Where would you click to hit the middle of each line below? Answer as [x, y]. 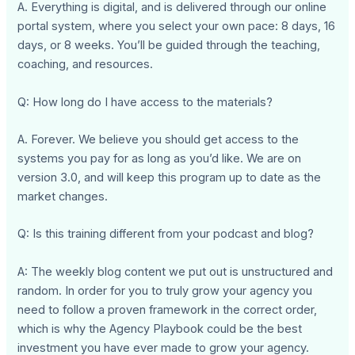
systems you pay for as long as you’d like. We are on [160, 158]
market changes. [63, 196]
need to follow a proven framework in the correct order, [168, 309]
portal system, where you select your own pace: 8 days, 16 [177, 27]
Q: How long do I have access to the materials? [145, 102]
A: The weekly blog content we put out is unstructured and [176, 271]
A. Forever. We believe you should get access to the [158, 139]
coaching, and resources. [86, 65]
